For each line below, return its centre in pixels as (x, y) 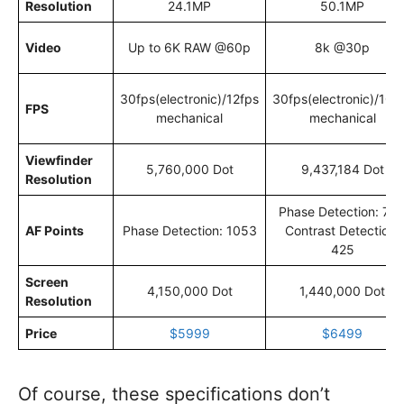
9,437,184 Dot (342, 170)
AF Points (55, 231)
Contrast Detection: (342, 231)
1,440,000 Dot (342, 291)
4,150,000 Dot (189, 291)
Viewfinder (59, 161)
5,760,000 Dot (189, 170)
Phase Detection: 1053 (189, 231)
